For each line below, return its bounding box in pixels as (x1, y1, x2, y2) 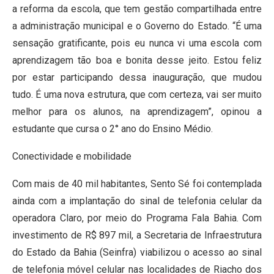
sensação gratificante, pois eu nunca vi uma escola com (12, 37, 262, 50)
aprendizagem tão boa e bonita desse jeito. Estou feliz (12, 54, 262, 67)
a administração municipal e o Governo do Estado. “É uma (12, 20, 262, 32)
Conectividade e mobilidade (12, 150, 131, 163)
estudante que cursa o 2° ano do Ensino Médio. (12, 123, 213, 135)
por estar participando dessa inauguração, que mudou (12, 72, 262, 84)
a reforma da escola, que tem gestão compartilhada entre (12, 3, 262, 15)
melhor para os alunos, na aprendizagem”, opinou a (12, 106, 262, 118)
